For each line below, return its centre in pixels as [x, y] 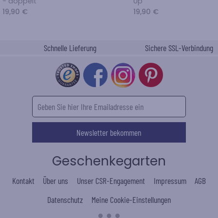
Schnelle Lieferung [69, 47]
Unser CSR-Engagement [111, 180]
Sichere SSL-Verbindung [178, 47]
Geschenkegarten [109, 161]
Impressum [170, 180]
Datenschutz [65, 200]
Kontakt [23, 180]
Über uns [56, 180]
